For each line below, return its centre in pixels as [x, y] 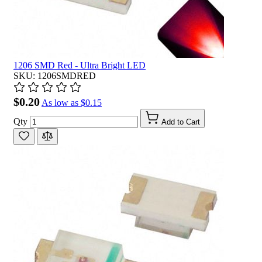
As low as [60, 102]
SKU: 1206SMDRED [55, 75]
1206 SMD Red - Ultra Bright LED [80, 65]
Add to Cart [181, 122]
